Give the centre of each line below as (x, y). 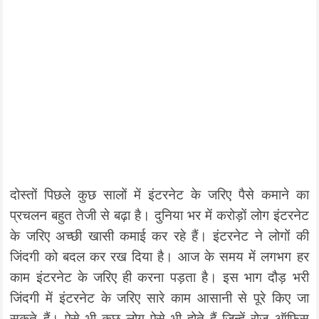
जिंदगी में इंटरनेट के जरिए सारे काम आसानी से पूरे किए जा (159, 297)
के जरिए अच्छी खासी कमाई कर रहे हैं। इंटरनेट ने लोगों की (159, 235)
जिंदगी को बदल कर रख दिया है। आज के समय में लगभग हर (159, 256)
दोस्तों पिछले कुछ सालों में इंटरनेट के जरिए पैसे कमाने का (159, 194)
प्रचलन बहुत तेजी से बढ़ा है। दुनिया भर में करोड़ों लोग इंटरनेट (159, 215)
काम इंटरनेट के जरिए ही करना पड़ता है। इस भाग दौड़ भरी (159, 277)
